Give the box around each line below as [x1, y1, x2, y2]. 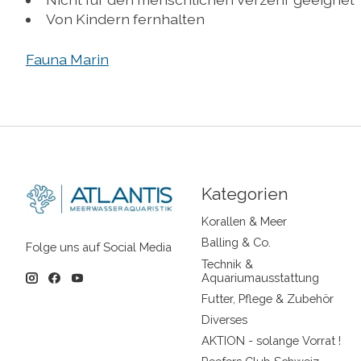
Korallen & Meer [201, 214, 287, 229]
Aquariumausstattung [201, 270, 319, 284]
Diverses [201, 312, 247, 326]
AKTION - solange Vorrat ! [201, 334, 341, 348]
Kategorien [201, 184, 288, 205]
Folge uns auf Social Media [26, 239, 172, 254]
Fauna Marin [26, 51, 109, 68]
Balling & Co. [201, 235, 271, 250]
